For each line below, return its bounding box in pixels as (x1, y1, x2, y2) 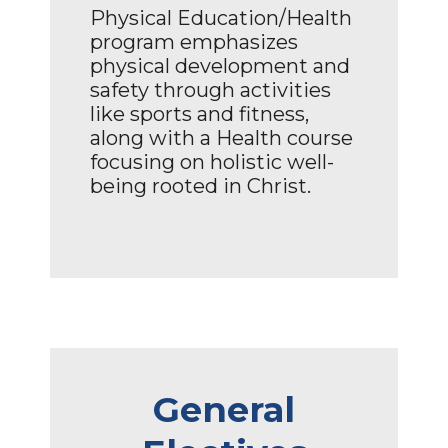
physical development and (90, 53, 350, 78)
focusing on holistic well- (90, 149, 334, 174)
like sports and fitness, (90, 101, 309, 126)
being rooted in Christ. (90, 173, 311, 198)
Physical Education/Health (90, 5, 352, 30)
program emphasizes (90, 29, 298, 54)
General (153, 387, 295, 431)
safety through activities (90, 77, 331, 102)
